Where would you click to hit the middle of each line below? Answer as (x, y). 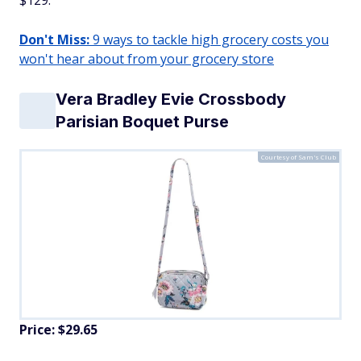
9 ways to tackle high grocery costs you (209, 40)
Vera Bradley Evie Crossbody (171, 100)
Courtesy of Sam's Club (299, 157)
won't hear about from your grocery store (147, 59)
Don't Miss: (54, 40)
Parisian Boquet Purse (142, 122)
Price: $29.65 (58, 330)
